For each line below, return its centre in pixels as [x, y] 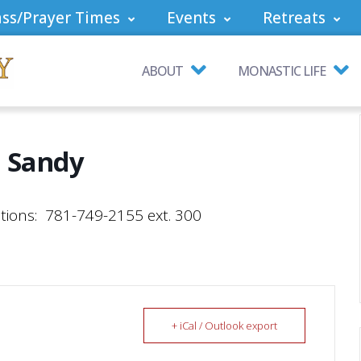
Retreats [294, 18]
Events [191, 18]
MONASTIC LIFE [282, 71]
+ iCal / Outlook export [225, 326]
